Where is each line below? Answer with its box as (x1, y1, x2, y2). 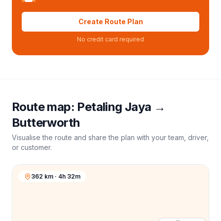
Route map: (12, 100, 77, 114)
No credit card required (77, 36, 144, 43)
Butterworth (12, 115, 80, 130)
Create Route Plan (78, 17, 143, 26)
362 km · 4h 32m (31, 173, 80, 180)
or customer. (12, 143, 52, 151)
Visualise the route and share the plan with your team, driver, (12, 133, 209, 142)
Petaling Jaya (77, 100, 151, 114)
